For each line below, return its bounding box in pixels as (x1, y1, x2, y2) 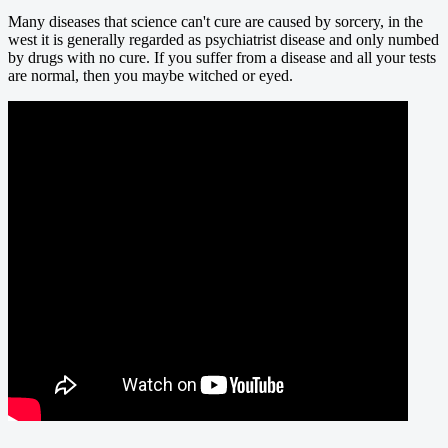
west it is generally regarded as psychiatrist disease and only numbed (8, 30, 439, 48)
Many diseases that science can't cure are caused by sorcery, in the (8, 12, 423, 30)
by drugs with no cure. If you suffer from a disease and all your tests (8, 48, 436, 66)
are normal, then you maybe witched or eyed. (8, 66, 293, 84)
